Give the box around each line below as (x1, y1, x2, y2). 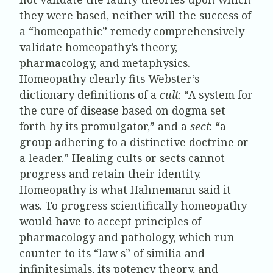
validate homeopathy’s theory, (19, 39, 177, 54)
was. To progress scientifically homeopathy (19, 197, 247, 213)
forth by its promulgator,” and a (19, 118, 190, 133)
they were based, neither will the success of (19, 7, 251, 23)
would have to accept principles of (19, 213, 201, 229)
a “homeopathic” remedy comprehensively (19, 23, 244, 38)
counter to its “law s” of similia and (19, 245, 205, 260)
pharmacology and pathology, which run (19, 229, 235, 244)
